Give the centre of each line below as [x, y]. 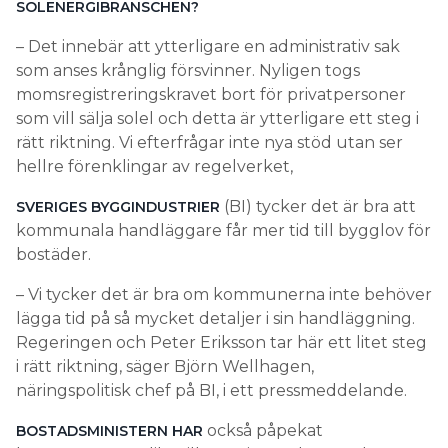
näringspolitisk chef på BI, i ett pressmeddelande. [211, 391]
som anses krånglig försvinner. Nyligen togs [188, 71]
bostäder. [53, 255]
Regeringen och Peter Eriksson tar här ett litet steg [221, 343]
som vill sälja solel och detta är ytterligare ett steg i [217, 119]
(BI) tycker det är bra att [318, 207]
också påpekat [263, 431]
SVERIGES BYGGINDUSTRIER [118, 207]
